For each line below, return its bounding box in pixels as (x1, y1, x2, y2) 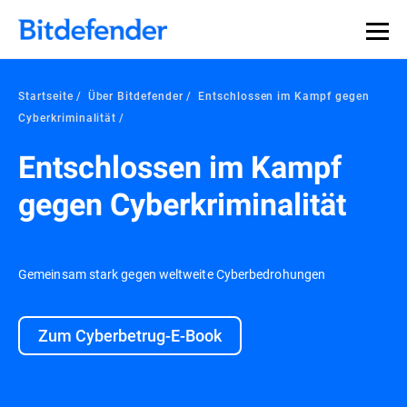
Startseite (18, 88, 74, 103)
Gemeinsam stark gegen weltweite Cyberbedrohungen (18, 265, 326, 283)
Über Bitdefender (87, 88, 184, 103)
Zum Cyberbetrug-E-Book (38, 324, 222, 346)
